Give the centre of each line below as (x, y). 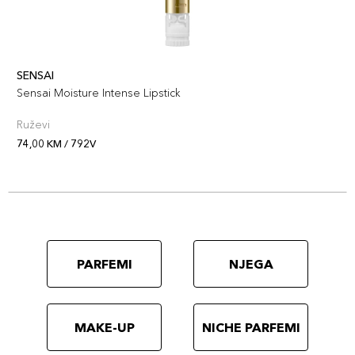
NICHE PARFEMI (251, 327)
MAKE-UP (104, 327)
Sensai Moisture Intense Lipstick (99, 93)
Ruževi (33, 124)
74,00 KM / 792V (56, 143)
